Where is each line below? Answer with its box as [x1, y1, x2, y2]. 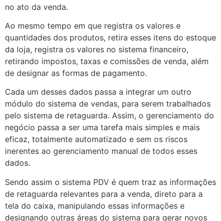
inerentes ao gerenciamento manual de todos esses [5, 146, 197, 156]
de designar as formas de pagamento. [5, 68, 147, 78]
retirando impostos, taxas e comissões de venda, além [5, 56, 209, 66]
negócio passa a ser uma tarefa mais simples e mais [5, 122, 200, 133]
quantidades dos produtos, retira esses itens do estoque [5, 32, 216, 42]
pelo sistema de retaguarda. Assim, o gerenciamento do [5, 110, 214, 121]
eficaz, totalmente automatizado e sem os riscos [5, 134, 187, 145]
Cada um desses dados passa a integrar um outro [5, 87, 191, 97]
